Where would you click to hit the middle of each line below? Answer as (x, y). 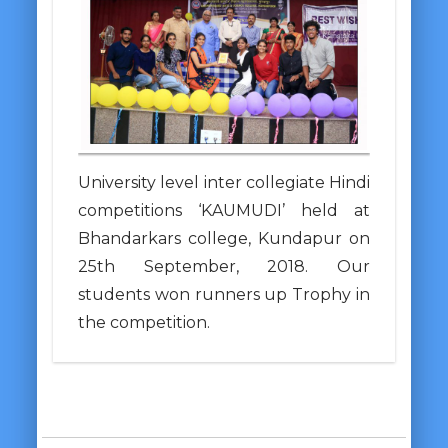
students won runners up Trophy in (224, 294)
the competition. (147, 322)
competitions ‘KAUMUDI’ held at (224, 210)
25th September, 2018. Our (224, 266)
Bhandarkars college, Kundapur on (224, 238)
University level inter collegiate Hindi (224, 182)
